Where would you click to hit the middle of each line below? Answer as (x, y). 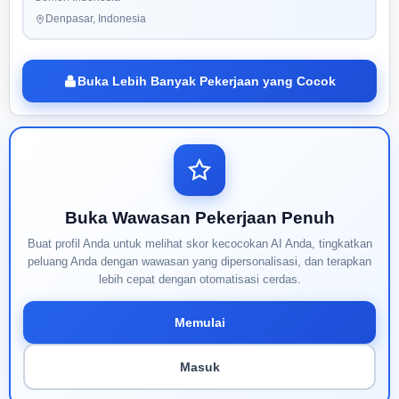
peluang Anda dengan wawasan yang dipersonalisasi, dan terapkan (199, 261)
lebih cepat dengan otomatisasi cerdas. (199, 279)
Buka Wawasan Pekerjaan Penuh (199, 218)
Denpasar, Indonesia (96, 19)
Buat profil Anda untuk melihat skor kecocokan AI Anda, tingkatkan (199, 244)
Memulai (199, 322)
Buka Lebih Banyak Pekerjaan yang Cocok (207, 81)
